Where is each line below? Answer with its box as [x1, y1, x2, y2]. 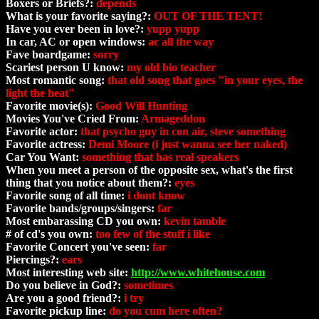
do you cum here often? [109, 305, 222, 318]
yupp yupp [147, 23, 199, 36]
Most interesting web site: [6, 266, 131, 279]
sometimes [124, 279, 173, 292]
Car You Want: [6, 151, 82, 164]
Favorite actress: [6, 138, 88, 151]
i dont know [127, 189, 185, 202]
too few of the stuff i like [95, 228, 210, 241]
